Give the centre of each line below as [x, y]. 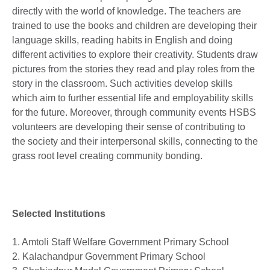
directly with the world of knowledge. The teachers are [127, 11]
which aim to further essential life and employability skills [133, 98]
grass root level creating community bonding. [107, 155]
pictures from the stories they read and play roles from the [133, 69]
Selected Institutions [59, 213]
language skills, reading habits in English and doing [122, 40]
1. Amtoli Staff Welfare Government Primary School [121, 242]
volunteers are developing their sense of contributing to [129, 127]
